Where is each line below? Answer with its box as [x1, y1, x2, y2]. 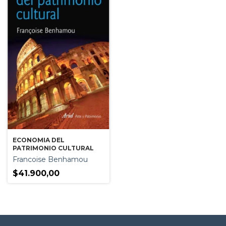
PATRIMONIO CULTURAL [13, 144, 94, 152]
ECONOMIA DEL [13, 136, 65, 144]
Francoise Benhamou [13, 154, 88, 164]
